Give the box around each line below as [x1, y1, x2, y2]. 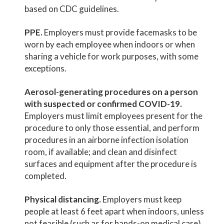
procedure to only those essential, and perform [24, 122, 200, 133]
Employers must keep [101, 193, 182, 204]
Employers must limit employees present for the [24, 110, 203, 121]
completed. [24, 170, 67, 181]
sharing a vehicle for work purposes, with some [24, 50, 199, 61]
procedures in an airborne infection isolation [24, 134, 189, 145]
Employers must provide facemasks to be [42, 26, 197, 37]
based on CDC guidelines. [24, 3, 119, 14]
